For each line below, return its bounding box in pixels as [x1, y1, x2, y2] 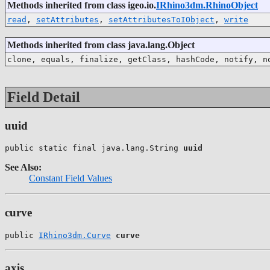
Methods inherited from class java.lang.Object [7, 39, 195, 50]
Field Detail [7, 89, 80, 105]
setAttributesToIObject [108, 14, 215, 24]
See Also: [5, 162, 42, 173]
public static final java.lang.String [5, 143, 183, 153]
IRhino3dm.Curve [39, 230, 111, 240]
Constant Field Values [29, 173, 112, 184]
